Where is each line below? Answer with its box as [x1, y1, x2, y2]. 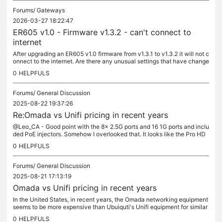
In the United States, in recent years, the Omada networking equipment [13, 196, 208, 203]
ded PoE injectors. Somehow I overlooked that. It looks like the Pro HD [13, 130, 206, 138]
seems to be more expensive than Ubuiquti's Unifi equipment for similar [13, 203, 208, 211]
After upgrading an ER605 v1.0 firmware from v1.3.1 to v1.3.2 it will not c [13, 50, 209, 57]
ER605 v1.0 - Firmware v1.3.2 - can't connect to [13, 27, 191, 37]
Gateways [37, 6, 65, 14]
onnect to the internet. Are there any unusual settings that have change [13, 57, 209, 65]
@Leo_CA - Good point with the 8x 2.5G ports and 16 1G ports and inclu [13, 123, 209, 130]
